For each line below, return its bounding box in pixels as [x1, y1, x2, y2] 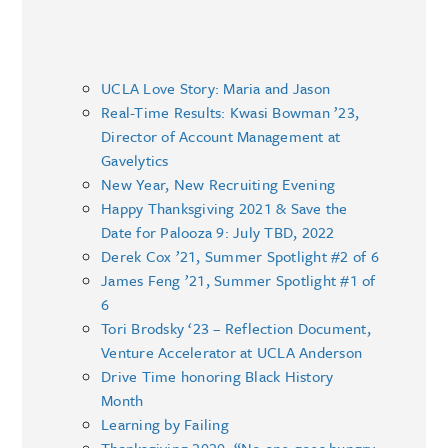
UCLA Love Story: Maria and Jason [101, 77, 331, 100]
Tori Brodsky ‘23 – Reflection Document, [101, 317, 371, 340]
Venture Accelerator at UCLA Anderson [101, 341, 363, 364]
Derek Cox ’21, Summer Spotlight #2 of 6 [101, 245, 379, 268]
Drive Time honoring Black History [101, 365, 334, 388]
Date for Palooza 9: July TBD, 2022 [101, 221, 335, 244]
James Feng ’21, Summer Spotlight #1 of [101, 269, 376, 292]
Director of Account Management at [101, 125, 341, 148]
